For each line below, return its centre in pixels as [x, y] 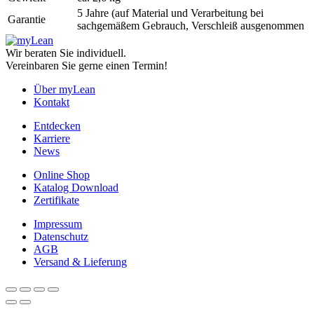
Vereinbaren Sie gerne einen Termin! [87, 66]
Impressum [58, 224]
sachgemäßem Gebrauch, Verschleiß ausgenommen [191, 26]
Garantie [27, 20]
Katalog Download [76, 188]
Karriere [52, 139]
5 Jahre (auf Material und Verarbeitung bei [170, 13]
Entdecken [57, 126]
